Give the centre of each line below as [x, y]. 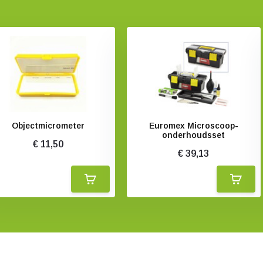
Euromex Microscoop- [193, 126]
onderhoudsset [194, 135]
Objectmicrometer [48, 126]
